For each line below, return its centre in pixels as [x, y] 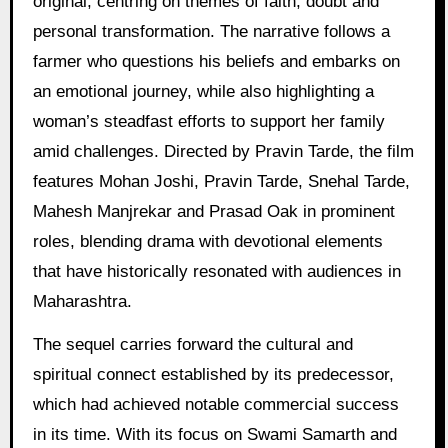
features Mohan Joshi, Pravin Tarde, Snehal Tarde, [221, 181]
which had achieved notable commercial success [215, 404]
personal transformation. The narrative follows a [211, 31]
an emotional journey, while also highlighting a [203, 91]
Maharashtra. [82, 301]
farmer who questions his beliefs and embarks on [216, 61]
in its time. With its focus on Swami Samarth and [214, 434]
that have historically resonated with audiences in [216, 271]
